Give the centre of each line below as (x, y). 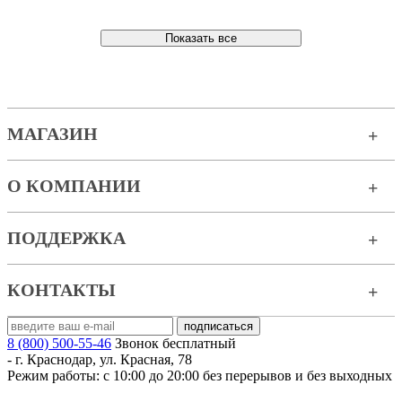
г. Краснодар (54, 359)
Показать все (201, 38)
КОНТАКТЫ (61, 290)
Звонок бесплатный (175, 343)
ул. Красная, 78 (146, 359)
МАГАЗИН (52, 134)
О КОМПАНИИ (74, 186)
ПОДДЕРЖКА (66, 238)
